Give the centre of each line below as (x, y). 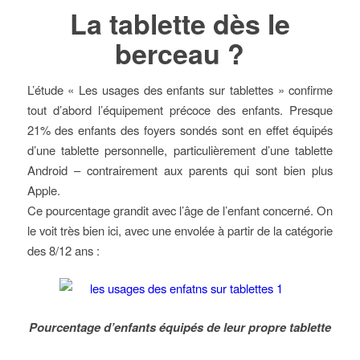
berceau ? (180, 53)
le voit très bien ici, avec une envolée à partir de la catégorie (180, 230)
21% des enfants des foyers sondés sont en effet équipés (180, 129)
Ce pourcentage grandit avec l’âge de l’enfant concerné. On (180, 210)
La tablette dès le (180, 23)
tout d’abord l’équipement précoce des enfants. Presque (180, 109)
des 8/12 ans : (63, 250)
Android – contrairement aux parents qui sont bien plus (180, 170)
